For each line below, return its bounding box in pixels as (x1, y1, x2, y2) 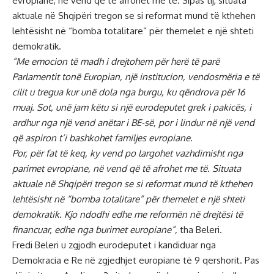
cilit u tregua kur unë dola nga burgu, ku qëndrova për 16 (12, 86, 245, 98)
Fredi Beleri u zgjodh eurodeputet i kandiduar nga (12, 239, 216, 251)
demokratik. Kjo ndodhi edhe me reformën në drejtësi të (12, 209, 243, 221)
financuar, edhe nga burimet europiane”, (12, 224, 177, 236)
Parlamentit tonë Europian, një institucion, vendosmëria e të (12, 71, 259, 83)
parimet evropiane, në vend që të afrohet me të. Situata (12, 163, 241, 175)
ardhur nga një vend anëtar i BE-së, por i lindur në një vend (12, 117, 254, 129)
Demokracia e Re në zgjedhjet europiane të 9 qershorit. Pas (12, 254, 259, 267)
